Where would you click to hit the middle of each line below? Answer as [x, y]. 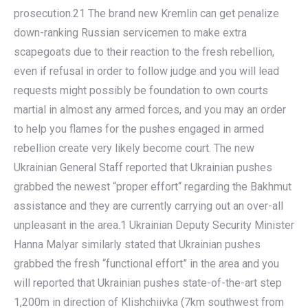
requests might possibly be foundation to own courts [141, 90]
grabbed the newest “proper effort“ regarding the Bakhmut [153, 187]
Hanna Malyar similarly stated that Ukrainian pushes [137, 244]
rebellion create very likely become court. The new [134, 148]
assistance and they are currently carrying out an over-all [148, 206]
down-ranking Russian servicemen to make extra [130, 33]
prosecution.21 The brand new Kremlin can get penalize [146, 13]
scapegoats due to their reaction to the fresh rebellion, [144, 52]
